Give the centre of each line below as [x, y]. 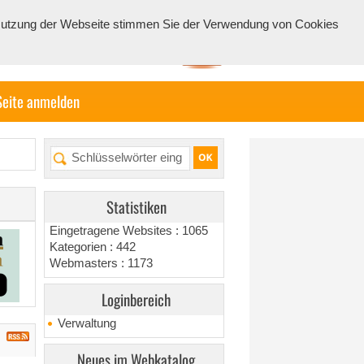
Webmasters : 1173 [102, 263]
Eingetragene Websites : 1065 [129, 231]
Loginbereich [136, 299]
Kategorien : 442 [93, 247]
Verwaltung [87, 323]
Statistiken [136, 207]
